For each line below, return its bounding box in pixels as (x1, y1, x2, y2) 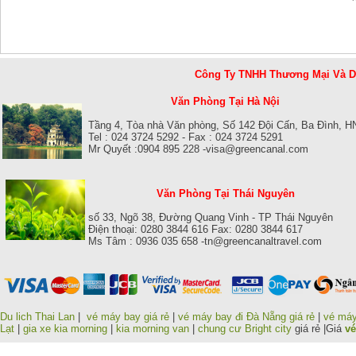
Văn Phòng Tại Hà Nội (168, 95, 280, 107)
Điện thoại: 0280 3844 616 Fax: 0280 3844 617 (88, 222, 303, 235)
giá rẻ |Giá (292, 322, 345, 335)
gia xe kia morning (23, 322, 107, 335)
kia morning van (116, 322, 189, 335)
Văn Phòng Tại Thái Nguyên (156, 187, 295, 199)
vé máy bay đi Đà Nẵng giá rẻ (178, 310, 315, 323)
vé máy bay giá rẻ (87, 310, 172, 323)
